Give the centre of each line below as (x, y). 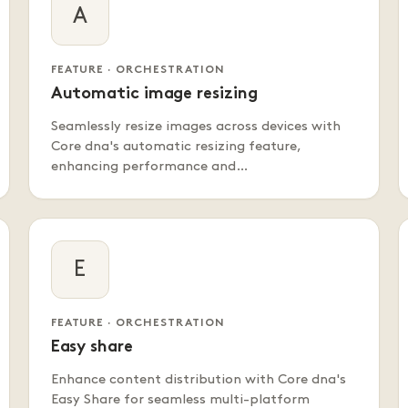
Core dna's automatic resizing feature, (175, 147)
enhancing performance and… (149, 167)
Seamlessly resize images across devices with (195, 127)
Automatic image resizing (154, 95)
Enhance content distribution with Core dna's (198, 380)
